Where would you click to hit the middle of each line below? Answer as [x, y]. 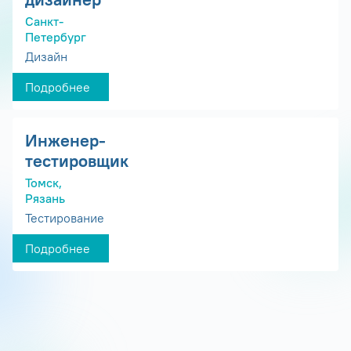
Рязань [45, 198]
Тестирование [65, 217]
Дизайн [46, 56]
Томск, [43, 182]
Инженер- [65, 140]
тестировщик [77, 160]
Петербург [56, 37]
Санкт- [44, 22]
